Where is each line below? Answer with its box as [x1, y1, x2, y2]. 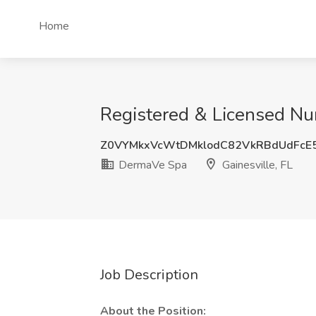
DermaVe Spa [116, 157, 187, 173]
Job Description [100, 265, 198, 284]
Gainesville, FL [219, 157, 293, 173]
